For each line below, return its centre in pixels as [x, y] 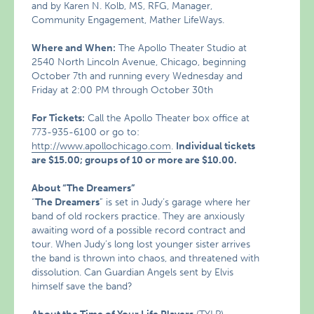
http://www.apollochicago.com [102, 146]
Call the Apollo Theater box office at [168, 118]
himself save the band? [82, 286]
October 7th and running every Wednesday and [137, 76]
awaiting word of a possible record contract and [139, 230]
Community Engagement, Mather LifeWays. [128, 20]
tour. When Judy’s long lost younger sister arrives [141, 244]
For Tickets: [59, 118]
